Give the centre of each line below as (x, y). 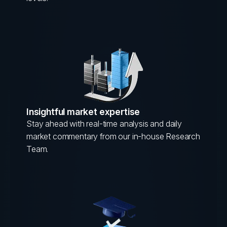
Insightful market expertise (83, 112)
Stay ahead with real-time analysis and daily (104, 124)
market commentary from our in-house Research (113, 136)
